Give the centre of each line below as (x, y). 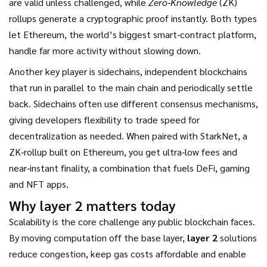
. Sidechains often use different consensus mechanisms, (143, 103)
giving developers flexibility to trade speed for (104, 119)
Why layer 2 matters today (92, 205)
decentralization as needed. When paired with (105, 136)
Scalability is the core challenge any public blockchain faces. (132, 221)
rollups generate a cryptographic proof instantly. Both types (133, 18)
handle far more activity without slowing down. (105, 50)
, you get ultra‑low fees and (181, 152)
